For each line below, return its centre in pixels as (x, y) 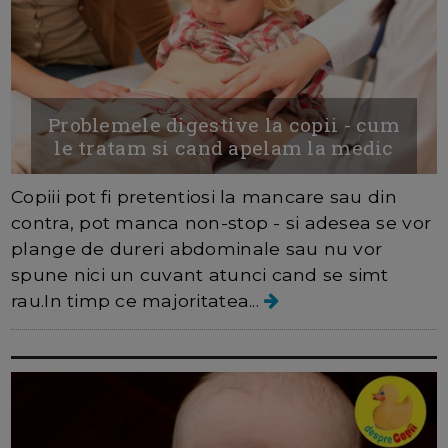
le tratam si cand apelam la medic (224, 148)
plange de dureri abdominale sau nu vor (197, 249)
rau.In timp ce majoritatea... (138, 301)
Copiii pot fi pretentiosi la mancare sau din (204, 197)
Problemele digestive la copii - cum (224, 125)
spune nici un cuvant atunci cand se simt (200, 275)
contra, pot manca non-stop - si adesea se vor (221, 223)
